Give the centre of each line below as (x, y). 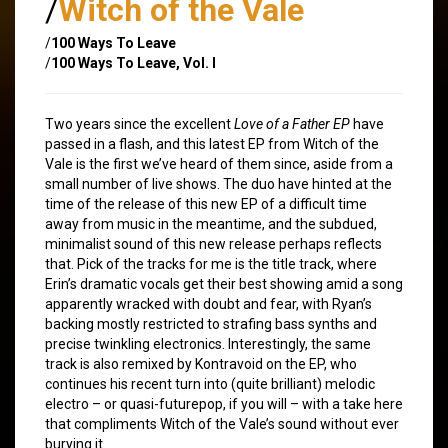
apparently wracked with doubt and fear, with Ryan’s (208, 303)
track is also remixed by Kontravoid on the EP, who (201, 363)
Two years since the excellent (139, 123)
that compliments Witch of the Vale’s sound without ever (222, 423)
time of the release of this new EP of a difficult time (206, 203)
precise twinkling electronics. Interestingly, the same (208, 343)
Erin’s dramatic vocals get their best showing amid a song (224, 283)
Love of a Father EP (292, 123)
